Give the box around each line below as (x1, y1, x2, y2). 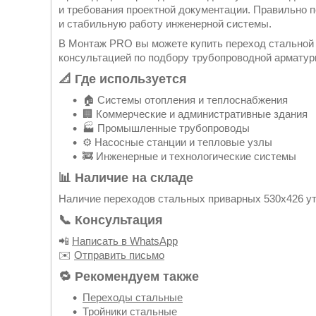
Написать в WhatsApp (72, 235, 178, 248)
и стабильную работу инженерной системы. (59, 18, 272, 30)
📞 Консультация (59, 213, 163, 228)
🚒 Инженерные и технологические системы (83, 150, 296, 163)
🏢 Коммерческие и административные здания (83, 108, 308, 121)
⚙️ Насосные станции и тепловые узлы (83, 136, 272, 149)
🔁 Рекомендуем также (59, 269, 199, 284)
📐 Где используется (59, 72, 187, 87)
